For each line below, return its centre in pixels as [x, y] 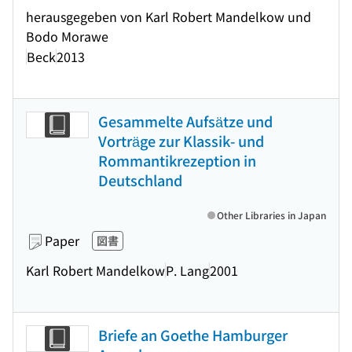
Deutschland [140, 180]
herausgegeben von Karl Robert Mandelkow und [169, 16]
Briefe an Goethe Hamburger [193, 335]
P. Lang [187, 270]
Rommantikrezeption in [177, 160]
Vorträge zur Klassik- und [181, 141]
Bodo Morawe [67, 36]
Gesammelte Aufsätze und [185, 121]
